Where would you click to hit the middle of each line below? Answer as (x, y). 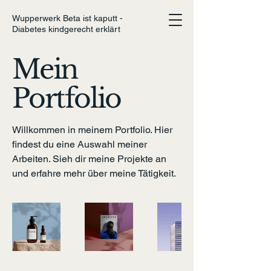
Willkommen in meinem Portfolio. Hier (92, 130)
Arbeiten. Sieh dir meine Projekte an (89, 159)
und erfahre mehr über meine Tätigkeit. (94, 173)
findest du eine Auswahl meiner (80, 144)
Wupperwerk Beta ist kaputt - (67, 18)
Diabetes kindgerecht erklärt (66, 29)
